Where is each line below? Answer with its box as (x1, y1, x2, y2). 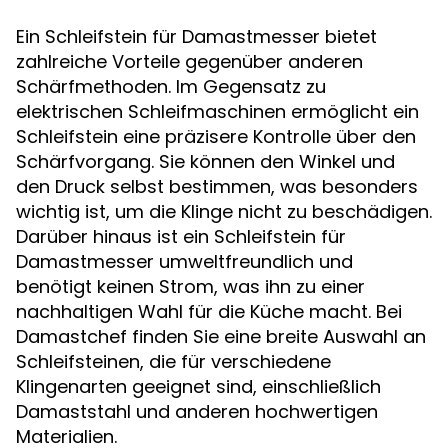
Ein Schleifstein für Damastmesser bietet (16, 23, 377, 49)
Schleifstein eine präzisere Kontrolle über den (16, 123, 416, 149)
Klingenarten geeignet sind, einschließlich (16, 373, 381, 399)
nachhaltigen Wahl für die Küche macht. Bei (16, 298, 402, 324)
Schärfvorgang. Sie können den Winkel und (16, 148, 395, 174)
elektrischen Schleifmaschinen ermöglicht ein (16, 98, 419, 124)
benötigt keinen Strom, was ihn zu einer (16, 273, 365, 299)
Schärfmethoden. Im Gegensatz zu (16, 73, 326, 99)
